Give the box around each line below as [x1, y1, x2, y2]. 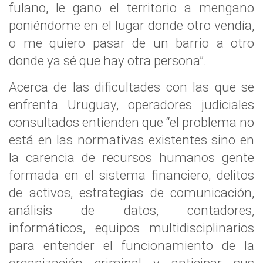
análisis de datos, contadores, [9, 203, 254, 218]
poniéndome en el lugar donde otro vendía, [9, 18, 254, 33]
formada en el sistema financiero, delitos [9, 167, 254, 183]
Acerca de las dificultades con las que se [9, 79, 254, 95]
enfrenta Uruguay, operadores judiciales [9, 97, 254, 112]
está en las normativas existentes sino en [9, 132, 254, 147]
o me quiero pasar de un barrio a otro [9, 35, 254, 50]
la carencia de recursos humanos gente [9, 150, 254, 165]
